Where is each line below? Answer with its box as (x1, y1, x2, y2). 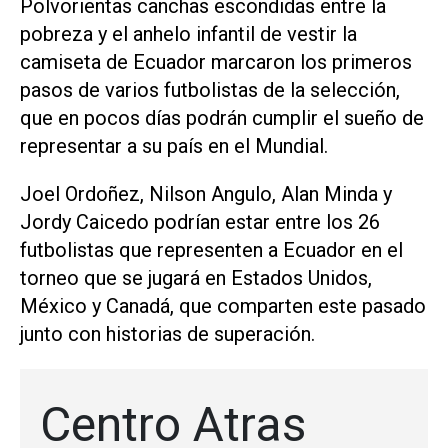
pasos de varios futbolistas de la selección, (20, 77, 400, 102)
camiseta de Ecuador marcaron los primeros (20, 49, 412, 74)
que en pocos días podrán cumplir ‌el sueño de (20, 105, 424, 130)
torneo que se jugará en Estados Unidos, (20, 266, 372, 291)
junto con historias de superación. (20, 322, 320, 347)
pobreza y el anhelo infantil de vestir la (20, 21, 357, 46)
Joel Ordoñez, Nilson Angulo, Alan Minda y (20, 182, 392, 207)
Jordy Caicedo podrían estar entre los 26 (20, 210, 380, 235)
